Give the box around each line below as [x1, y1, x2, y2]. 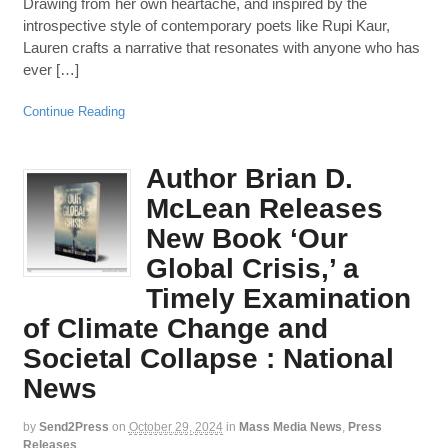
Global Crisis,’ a [145, 252, 359, 284]
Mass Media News [238, 419, 342, 434]
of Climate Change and [22, 312, 328, 344]
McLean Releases [145, 192, 383, 224]
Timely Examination [145, 282, 411, 314]
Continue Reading [22, 103, 125, 119]
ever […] [22, 61, 79, 79]
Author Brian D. [145, 162, 353, 194]
